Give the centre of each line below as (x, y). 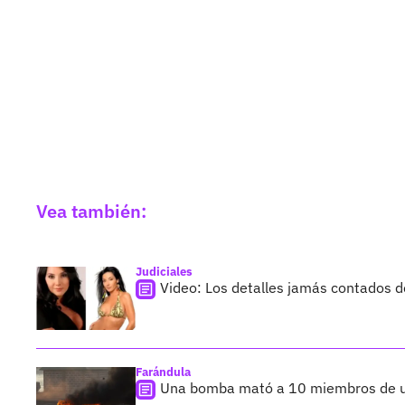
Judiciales (164, 272)
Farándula (163, 372)
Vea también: (91, 212)
